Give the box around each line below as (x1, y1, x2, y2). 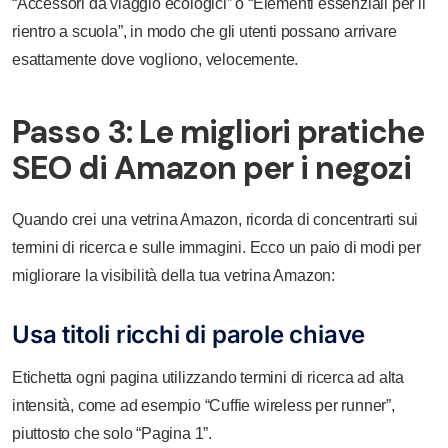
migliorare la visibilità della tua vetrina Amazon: (12, 267, 335, 284)
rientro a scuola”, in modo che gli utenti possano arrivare (12, 23, 397, 40)
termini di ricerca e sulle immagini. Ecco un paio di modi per (12, 239, 421, 256)
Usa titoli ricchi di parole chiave (12, 320, 366, 349)
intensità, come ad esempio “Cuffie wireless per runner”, (12, 397, 395, 414)
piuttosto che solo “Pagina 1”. (12, 425, 213, 442)
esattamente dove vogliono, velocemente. (12, 51, 299, 68)
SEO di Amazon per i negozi (12, 147, 411, 189)
